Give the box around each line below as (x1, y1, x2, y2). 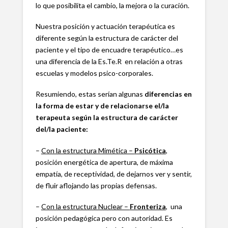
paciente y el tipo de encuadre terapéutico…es (35, 45, 183, 54)
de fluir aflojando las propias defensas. (35, 181, 157, 190)
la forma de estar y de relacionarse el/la (35, 101, 169, 110)
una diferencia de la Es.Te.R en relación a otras (35, 56, 183, 66)
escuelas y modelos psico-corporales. (35, 68, 153, 77)
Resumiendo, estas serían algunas (35, 90, 145, 99)
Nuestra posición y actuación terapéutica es (35, 21, 175, 31)
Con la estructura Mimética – (41, 146, 134, 155)
